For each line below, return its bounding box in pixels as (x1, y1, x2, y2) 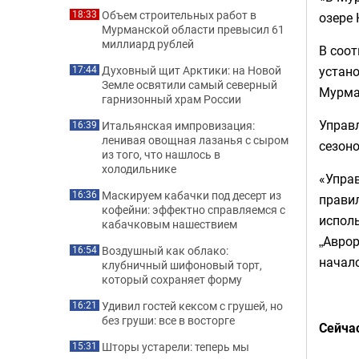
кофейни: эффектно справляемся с (102, 202, 285, 217)
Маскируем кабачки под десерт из (102, 188, 281, 203)
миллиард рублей (102, 36, 194, 51)
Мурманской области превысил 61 (102, 22, 284, 37)
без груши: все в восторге (102, 313, 235, 328)
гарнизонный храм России (102, 91, 241, 107)
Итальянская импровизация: (102, 118, 255, 133)
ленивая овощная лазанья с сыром (102, 132, 288, 147)
